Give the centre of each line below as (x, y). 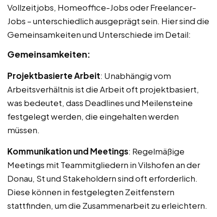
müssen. (23, 130)
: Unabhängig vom (136, 76)
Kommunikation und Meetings (68, 151)
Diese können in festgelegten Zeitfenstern (91, 192)
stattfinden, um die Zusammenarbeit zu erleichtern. (107, 206)
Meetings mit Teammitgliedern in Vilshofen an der (104, 165)
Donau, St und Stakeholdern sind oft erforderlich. (102, 178)
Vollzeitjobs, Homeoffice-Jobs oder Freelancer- (102, 8)
